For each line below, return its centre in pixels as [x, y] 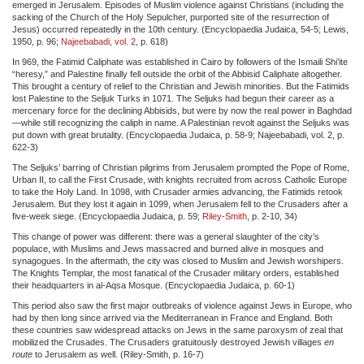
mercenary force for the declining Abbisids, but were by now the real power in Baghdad [182, 110]
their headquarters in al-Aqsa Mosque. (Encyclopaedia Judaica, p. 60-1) [154, 285]
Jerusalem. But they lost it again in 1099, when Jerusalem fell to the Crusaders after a [180, 204]
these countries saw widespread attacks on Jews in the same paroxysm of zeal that [178, 329]
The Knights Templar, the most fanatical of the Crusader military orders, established [175, 273]
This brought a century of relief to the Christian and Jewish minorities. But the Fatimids [181, 86]
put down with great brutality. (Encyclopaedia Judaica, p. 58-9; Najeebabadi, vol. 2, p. [178, 134]
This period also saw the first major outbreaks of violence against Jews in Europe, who [182, 305]
